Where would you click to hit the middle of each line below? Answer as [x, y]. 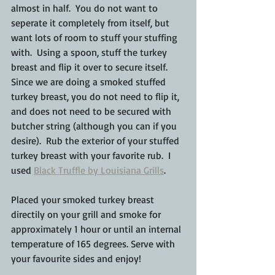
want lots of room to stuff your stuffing [95, 38]
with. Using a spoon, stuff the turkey [90, 52]
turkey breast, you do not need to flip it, [96, 97]
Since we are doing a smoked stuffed [90, 82]
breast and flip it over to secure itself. [92, 67]
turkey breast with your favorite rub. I [92, 156]
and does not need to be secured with [92, 111]
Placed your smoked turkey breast [84, 200]
